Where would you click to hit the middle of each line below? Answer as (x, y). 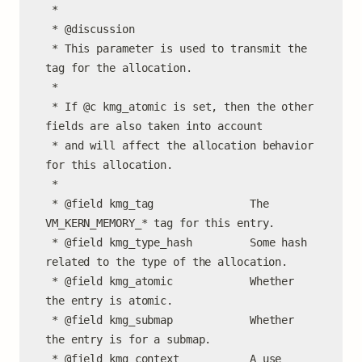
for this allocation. (109, 165)
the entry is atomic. (109, 301)
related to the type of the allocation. (167, 262)
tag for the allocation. (119, 68)
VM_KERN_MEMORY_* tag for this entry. (160, 223)
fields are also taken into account (154, 126)
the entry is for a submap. (128, 339)
